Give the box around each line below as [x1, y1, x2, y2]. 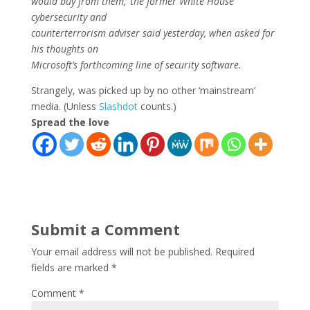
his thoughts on [30, 42, 98, 55]
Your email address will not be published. [30, 244, 212, 258]
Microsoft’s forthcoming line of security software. [30, 57, 241, 71]
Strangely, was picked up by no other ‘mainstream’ [30, 83, 255, 97]
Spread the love [30, 115, 109, 129]
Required [215, 244, 255, 258]
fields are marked [30, 260, 111, 274]
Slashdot [98, 99, 138, 113]
